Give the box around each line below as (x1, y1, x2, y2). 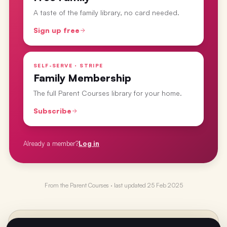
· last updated (108, 181, 146, 189)
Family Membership (33, 71, 131, 84)
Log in (78, 139, 99, 147)
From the (44, 181, 70, 189)
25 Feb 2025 (147, 181, 183, 189)
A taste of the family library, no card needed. (33, 8, 179, 17)
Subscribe (33, 106, 71, 115)
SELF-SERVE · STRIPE (33, 62, 103, 68)
